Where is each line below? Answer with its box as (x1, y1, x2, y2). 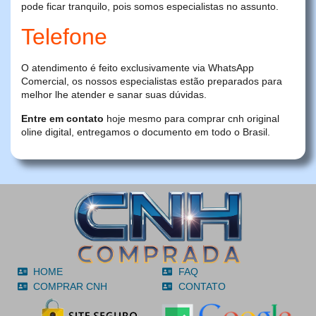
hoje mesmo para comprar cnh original (104, 112, 279, 124)
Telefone (21, 24, 107, 50)
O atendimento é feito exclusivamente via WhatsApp (21, 62, 254, 74)
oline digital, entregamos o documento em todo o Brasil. (21, 126, 270, 138)
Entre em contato (21, 112, 104, 124)
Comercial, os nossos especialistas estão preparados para (21, 75, 282, 87)
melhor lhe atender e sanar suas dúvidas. (21, 89, 207, 101)
